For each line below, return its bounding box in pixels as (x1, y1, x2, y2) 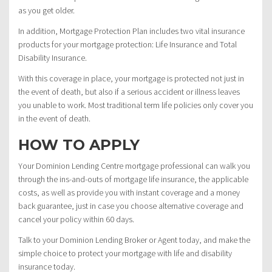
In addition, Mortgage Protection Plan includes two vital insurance (18, 25, 245, 37)
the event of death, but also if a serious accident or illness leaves (18, 86, 240, 98)
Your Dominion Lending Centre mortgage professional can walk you (18, 160, 250, 172)
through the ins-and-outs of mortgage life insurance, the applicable (18, 174, 248, 185)
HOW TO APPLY (18, 136, 140, 154)
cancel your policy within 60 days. (18, 214, 134, 225)
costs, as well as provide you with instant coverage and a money (18, 187, 240, 199)
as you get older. (18, 5, 75, 16)
